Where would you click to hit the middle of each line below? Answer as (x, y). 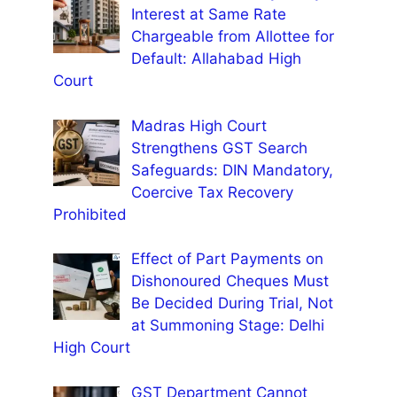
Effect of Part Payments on (227, 259)
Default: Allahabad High (216, 59)
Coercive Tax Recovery (212, 192)
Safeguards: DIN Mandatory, (232, 170)
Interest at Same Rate (208, 15)
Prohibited (90, 214)
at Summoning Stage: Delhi (227, 326)
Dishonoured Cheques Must (230, 281)
